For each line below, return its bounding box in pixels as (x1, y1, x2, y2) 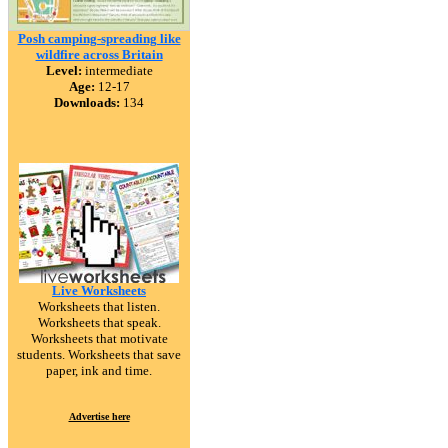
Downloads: (54, 95, 120, 110)
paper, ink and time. (46, 363, 152, 378)
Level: (45, 63, 82, 78)
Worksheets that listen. (38, 299, 160, 314)
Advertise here (68, 411, 130, 422)
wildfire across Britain (35, 47, 163, 62)
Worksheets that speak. (37, 315, 161, 330)
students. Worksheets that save (17, 347, 181, 362)
